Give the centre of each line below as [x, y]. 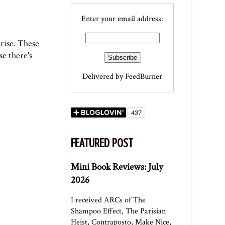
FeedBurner [144, 76]
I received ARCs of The [108, 200]
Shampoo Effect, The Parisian [118, 211]
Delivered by [104, 76]
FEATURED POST [102, 143]
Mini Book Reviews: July [117, 167]
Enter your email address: [122, 19]
